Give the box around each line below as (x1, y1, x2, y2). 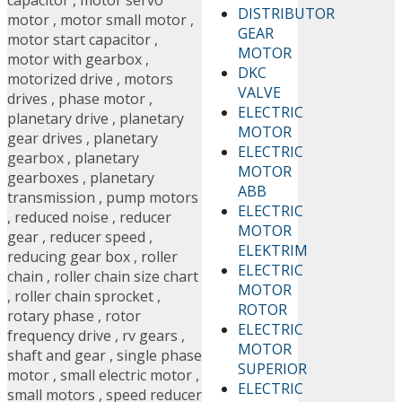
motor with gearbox (7, 49, 142, 70)
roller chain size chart (54, 267, 198, 287)
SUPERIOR (238, 358, 308, 379)
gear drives (7, 128, 83, 149)
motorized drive (7, 69, 113, 90)
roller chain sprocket (14, 286, 153, 307)
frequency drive (7, 326, 111, 346)
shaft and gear (7, 345, 106, 366)
